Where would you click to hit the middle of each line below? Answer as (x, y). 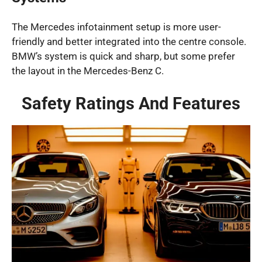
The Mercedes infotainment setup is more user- (116, 27)
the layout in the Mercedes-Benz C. (88, 71)
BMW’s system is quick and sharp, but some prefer (123, 56)
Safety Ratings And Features (131, 103)
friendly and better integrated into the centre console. (129, 42)
